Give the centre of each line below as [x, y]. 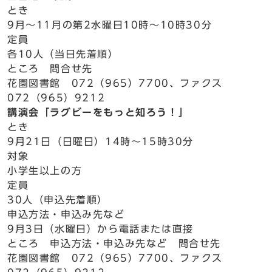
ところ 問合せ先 [50, 69]
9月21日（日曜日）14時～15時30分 [100, 141]
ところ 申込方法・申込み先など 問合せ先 [114, 243]
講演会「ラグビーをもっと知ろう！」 [98, 112]
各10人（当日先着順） [63, 54]
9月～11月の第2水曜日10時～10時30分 [110, 25]
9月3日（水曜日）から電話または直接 [100, 229]
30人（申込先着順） [58, 200]
